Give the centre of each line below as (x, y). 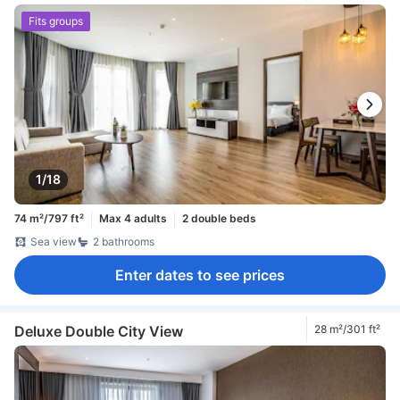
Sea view (54, 241)
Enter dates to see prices (200, 275)
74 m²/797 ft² (49, 219)
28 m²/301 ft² (347, 329)
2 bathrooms (124, 241)
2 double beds (219, 219)
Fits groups (56, 21)
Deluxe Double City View (99, 331)
